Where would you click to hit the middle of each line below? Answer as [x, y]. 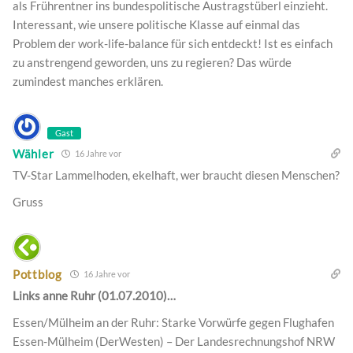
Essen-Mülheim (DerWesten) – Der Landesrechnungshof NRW [174, 342]
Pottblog [37, 274]
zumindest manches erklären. [88, 82]
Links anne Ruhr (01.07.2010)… [94, 296]
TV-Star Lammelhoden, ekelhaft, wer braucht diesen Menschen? [176, 175]
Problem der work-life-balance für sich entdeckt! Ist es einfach [173, 44]
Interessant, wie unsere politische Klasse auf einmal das [156, 25]
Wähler [33, 153]
